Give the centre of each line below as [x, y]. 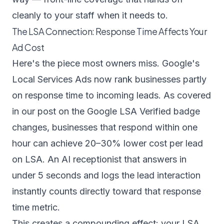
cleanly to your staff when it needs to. [90, 15]
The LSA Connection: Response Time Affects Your [109, 31]
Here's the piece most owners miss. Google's [106, 63]
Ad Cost [28, 47]
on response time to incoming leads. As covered [111, 95]
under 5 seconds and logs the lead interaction [106, 175]
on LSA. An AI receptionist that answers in [99, 159]
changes [29, 127]
